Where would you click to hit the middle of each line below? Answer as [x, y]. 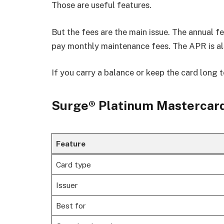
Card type [73, 165]
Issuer [67, 185]
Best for [71, 206]
